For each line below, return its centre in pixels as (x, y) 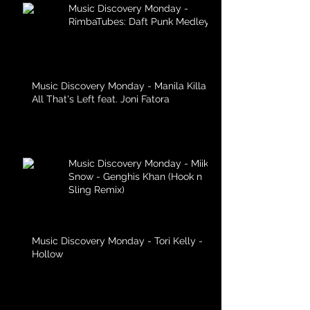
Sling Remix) (97, 190)
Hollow (47, 254)
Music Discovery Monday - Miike (141, 163)
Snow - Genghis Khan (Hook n (135, 176)
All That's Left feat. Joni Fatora (101, 99)
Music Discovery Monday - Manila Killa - (122, 86)
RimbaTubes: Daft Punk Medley (139, 21)
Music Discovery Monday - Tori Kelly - (117, 241)
